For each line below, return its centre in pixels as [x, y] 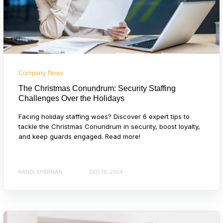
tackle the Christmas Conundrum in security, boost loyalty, [109, 126]
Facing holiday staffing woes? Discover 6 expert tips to [104, 116]
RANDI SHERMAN [40, 172]
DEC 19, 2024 [106, 172]
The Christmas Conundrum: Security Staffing [97, 88]
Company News [41, 73]
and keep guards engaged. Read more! [79, 136]
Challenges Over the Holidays [71, 98]
